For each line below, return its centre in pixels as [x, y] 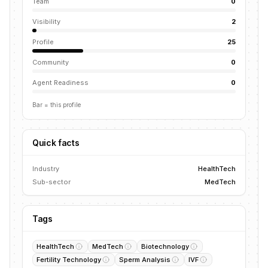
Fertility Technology [69, 260]
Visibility [46, 22]
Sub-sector [51, 182]
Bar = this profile [57, 105]
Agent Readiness [60, 83]
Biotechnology [165, 246]
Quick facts [56, 143]
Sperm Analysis [145, 260]
